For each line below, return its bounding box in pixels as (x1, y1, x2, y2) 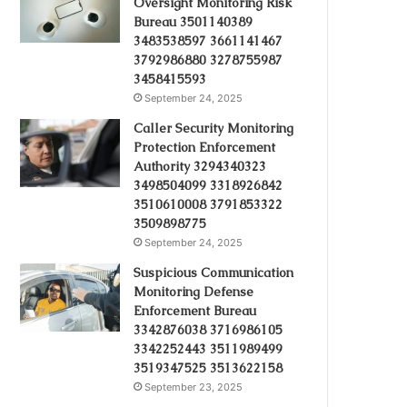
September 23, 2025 (144, 381, 243, 393)
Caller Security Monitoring (134, 120, 294, 136)
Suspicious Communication (134, 264, 294, 281)
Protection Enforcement (134, 139, 276, 155)
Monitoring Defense (134, 283, 254, 300)
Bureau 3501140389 (134, 14, 253, 30)
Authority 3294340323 (134, 158, 267, 174)
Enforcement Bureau (134, 303, 257, 319)
